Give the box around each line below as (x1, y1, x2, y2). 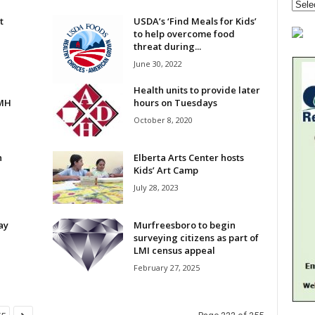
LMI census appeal (133, 244, 215, 257)
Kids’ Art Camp (133, 164, 198, 177)
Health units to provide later (133, 84, 260, 97)
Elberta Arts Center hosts (133, 151, 244, 165)
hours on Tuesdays (133, 96, 217, 110)
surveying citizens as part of (133, 231, 259, 245)
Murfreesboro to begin (133, 219, 236, 232)
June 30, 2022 (133, 58, 182, 70)
